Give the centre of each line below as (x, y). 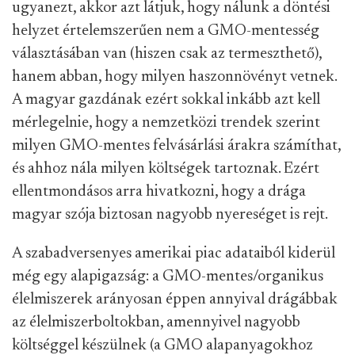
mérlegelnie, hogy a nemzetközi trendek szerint (166, 123)
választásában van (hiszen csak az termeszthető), (167, 54)
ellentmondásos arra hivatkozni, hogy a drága (159, 192)
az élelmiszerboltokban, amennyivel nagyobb (156, 323)
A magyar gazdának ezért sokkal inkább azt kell (166, 100)
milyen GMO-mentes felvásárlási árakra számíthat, (176, 146)
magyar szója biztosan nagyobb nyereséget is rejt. (170, 215)
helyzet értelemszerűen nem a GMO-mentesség (166, 31)
